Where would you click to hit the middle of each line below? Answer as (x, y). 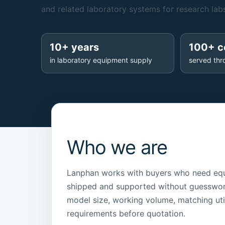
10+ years (74, 47)
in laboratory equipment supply (101, 60)
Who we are (117, 147)
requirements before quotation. (126, 214)
